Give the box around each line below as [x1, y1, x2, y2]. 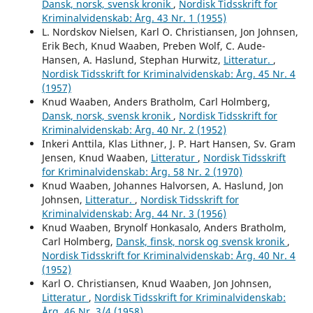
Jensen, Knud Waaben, [41, 150, 151, 164]
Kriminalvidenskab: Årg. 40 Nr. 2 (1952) [41, 122, 226, 136]
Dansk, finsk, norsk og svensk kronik [115, 234, 287, 248]
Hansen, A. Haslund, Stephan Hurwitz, [41, 52, 224, 66]
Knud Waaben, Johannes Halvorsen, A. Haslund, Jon [41, 178, 284, 192]
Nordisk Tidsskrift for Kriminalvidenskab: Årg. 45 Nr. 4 [41, 66, 296, 80]
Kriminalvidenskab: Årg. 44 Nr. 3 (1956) [41, 206, 226, 220]
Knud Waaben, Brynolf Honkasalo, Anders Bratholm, [41, 220, 286, 234]
